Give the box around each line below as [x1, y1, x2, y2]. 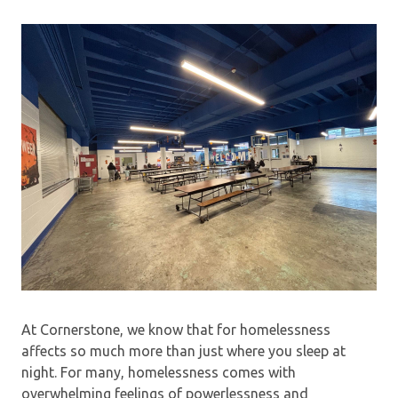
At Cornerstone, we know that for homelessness [21, 321, 330, 338]
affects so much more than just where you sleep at [21, 342, 346, 359]
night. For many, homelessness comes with [21, 363, 296, 380]
